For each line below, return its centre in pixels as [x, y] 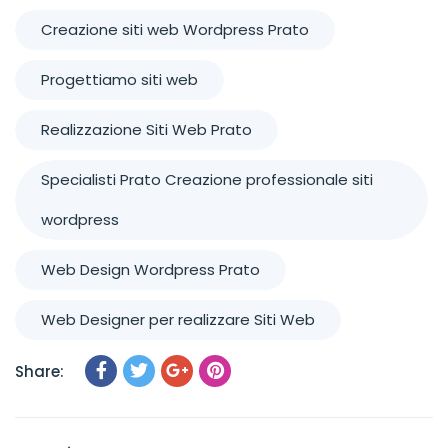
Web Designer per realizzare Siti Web [178, 319]
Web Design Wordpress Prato [150, 269]
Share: [39, 371]
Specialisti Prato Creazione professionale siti [207, 179]
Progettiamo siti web [119, 79]
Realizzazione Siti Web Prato [146, 129]
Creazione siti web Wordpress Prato [175, 29]
